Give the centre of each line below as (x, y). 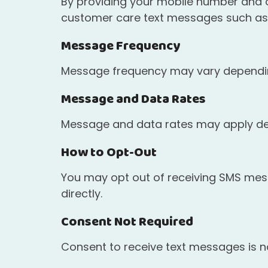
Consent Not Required (127, 223)
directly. (82, 194)
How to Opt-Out (109, 153)
